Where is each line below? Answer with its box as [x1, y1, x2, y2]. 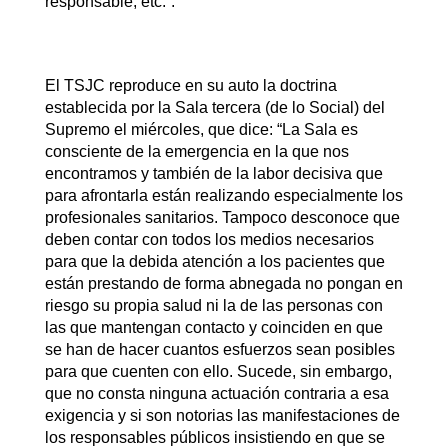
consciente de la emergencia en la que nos [44, 142, 349, 160]
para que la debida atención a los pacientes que [44, 252, 385, 270]
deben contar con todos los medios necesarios [44, 230, 374, 248]
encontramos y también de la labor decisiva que [44, 164, 383, 182]
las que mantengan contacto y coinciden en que [44, 318, 383, 336]
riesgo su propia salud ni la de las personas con [44, 296, 383, 314]
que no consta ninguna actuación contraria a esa [44, 384, 389, 402]
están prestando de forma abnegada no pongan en [44, 274, 403, 292]
